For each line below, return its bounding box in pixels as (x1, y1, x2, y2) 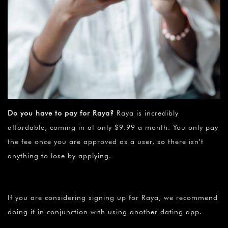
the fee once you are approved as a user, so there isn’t (8, 137, 204, 146)
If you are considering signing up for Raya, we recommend (8, 193, 218, 202)
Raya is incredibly (114, 109, 179, 118)
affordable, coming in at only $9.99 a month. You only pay (8, 123, 218, 132)
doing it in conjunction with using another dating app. (8, 208, 202, 216)
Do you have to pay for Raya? (8, 109, 114, 118)
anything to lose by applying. (8, 152, 111, 160)
